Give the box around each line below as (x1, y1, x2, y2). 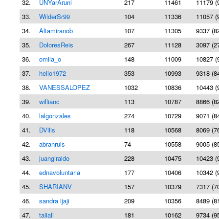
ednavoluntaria (39, 168, 80, 177)
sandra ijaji (39, 196, 69, 205)
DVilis (39, 125, 55, 134)
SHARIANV (39, 182, 72, 191)
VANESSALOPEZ (39, 83, 90, 92)
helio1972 (39, 68, 66, 78)
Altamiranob (39, 26, 73, 35)
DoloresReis (39, 40, 73, 49)
